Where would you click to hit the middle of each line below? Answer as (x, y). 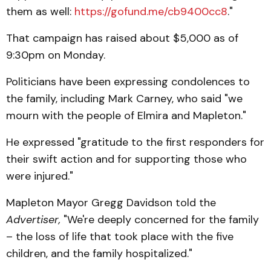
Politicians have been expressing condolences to (128, 82)
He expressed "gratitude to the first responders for (135, 142)
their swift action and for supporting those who (126, 159)
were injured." (40, 176)
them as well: (40, 12)
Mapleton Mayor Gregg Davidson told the (111, 203)
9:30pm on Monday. (56, 55)
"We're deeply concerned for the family (160, 220)
